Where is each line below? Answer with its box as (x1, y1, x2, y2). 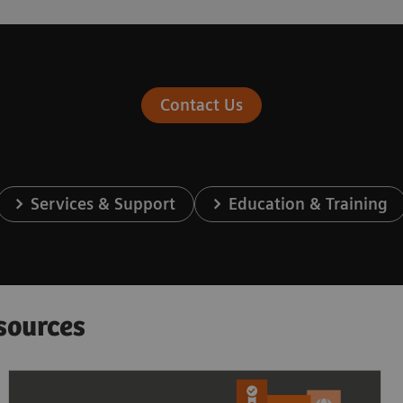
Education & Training (228, 194, 389, 214)
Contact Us (159, 95, 243, 115)
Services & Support (31, 194, 175, 214)
